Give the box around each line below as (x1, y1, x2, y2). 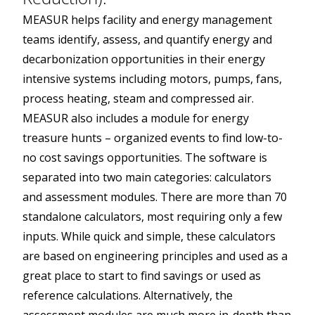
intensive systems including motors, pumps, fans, (22, 71, 282, 87)
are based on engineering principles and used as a (22, 248, 288, 264)
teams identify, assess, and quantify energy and (22, 32, 272, 48)
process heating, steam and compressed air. (22, 91, 254, 107)
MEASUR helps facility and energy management (22, 12, 272, 28)
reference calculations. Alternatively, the (22, 288, 233, 304)
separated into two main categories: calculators (22, 169, 271, 186)
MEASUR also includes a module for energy (22, 110, 249, 127)
